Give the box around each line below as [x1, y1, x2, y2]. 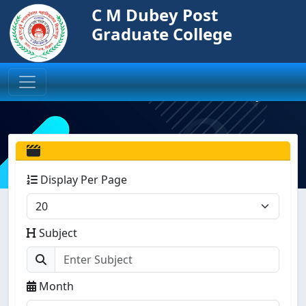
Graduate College [92, 23, 232, 45]
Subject [36, 225, 77, 240]
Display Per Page [38, 171, 127, 187]
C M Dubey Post [92, 3, 218, 26]
